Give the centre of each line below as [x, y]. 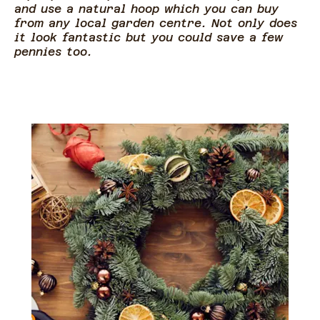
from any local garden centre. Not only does [156, 23]
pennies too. [53, 52]
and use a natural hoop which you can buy [146, 9]
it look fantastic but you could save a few [149, 37]
